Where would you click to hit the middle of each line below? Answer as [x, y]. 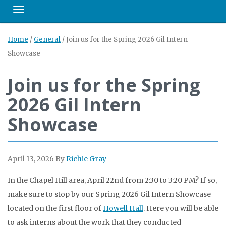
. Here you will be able [181, 208]
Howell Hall [123, 208]
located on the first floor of [55, 208]
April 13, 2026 [31, 159]
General [47, 40]
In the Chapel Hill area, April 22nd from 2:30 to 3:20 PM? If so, [112, 180]
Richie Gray [86, 159]
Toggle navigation [48, 12]
